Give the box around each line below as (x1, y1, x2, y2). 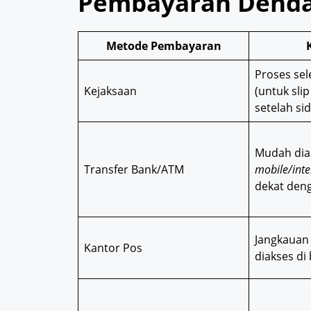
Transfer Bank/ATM (84, 162, 184, 178)
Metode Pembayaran (106, 38, 221, 54)
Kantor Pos (84, 240, 142, 256)
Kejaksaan (84, 83, 137, 99)
